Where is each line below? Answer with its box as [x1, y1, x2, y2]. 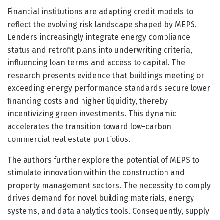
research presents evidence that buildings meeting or [7, 70, 204, 80]
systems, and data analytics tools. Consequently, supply [7, 206, 209, 216]
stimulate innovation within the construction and [7, 167, 185, 177]
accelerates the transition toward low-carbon [7, 121, 171, 131]
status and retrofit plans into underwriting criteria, [7, 45, 192, 55]
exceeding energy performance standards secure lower [7, 83, 210, 93]
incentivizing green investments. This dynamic [7, 109, 176, 118]
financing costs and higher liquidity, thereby [7, 96, 168, 106]
